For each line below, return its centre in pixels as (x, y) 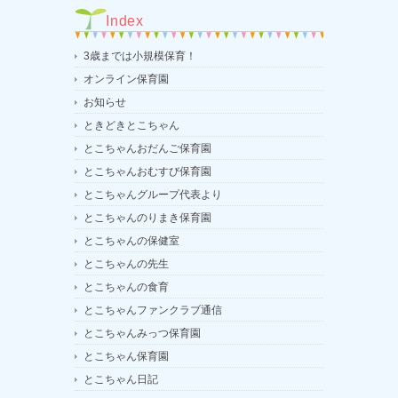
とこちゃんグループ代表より (153, 195)
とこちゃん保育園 (126, 357)
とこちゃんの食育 (126, 287)
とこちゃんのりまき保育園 (147, 218)
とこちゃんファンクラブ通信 (153, 310)
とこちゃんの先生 (126, 264)
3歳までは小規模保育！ (140, 56)
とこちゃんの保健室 (131, 241)
